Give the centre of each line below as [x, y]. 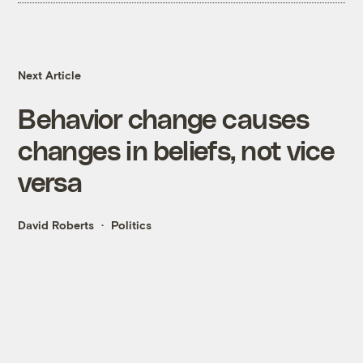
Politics [132, 225]
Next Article [50, 75]
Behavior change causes [164, 118]
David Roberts [56, 225]
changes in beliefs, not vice [177, 150]
